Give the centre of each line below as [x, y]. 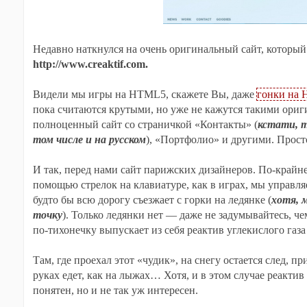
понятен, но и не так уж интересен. [115, 290]
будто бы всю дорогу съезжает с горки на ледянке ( [152, 200]
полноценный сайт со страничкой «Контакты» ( [145, 124]
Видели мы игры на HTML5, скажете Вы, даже [145, 94]
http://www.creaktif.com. [90, 64]
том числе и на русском [89, 139]
